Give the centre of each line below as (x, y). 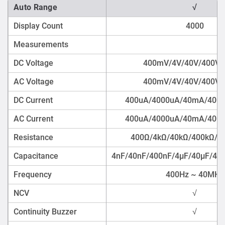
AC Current (33, 119)
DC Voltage (33, 63)
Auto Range (35, 7)
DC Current (33, 100)
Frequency (33, 174)
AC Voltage (34, 81)
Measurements (41, 44)
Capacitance (36, 156)
